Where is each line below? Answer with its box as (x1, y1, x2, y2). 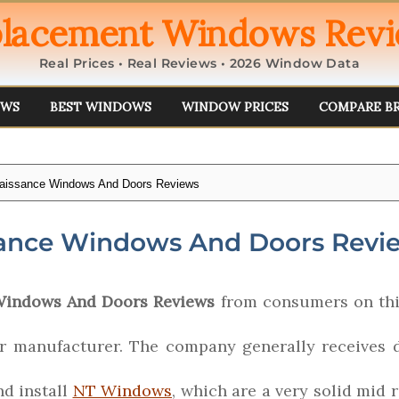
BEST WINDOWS (49, 99, 151, 115)
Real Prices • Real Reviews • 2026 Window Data (38, 55, 360, 71)
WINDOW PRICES (181, 99, 289, 115)
